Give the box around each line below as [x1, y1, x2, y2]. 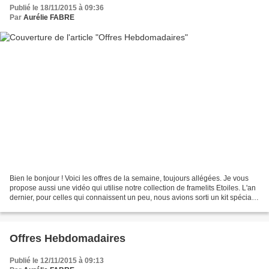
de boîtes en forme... [10, 202, 76, 211]
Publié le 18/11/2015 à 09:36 [10, 4, 104, 13]
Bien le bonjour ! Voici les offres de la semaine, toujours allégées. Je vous [10, 174, 249, 183]
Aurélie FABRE [23, 13, 74, 22]
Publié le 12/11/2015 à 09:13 [10, 256, 104, 265]
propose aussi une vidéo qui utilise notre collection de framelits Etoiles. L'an [10, 183, 256, 192]
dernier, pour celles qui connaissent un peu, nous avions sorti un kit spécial [10, 193, 253, 202]
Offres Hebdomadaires [10, 232, 125, 244]
